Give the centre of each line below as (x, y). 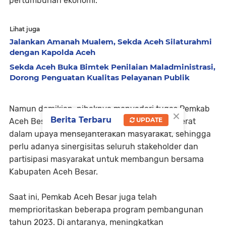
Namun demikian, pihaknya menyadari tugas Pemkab (109, 108)
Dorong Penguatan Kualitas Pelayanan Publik (100, 77)
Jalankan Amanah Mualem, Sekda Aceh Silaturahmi (111, 41)
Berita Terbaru (81, 120)
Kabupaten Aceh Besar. (53, 172)
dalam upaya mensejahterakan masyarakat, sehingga (110, 134)
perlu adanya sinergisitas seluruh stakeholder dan (104, 146)
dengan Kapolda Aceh (52, 52)
